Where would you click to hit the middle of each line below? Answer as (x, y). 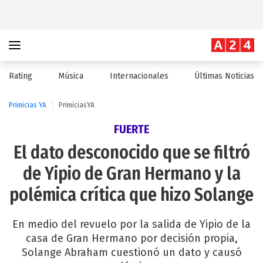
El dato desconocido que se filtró (131, 153)
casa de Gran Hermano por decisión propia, (131, 238)
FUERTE (131, 129)
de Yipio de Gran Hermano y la (131, 174)
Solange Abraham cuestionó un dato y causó (131, 252)
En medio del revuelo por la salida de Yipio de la (131, 224)
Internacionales (139, 76)
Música (71, 76)
